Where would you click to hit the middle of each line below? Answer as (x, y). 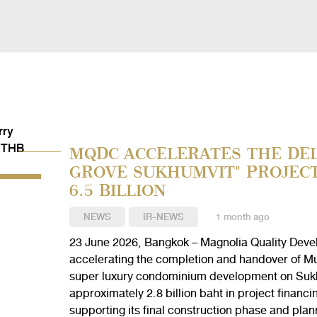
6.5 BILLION (117, 190)
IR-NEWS (163, 217)
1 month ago (242, 217)
